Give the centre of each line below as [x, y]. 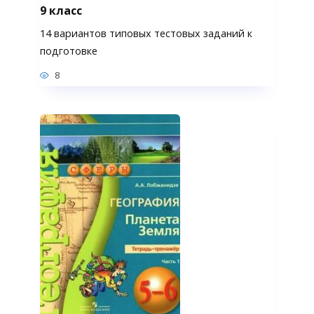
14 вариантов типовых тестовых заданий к [146, 33]
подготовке [68, 50]
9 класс [61, 10]
